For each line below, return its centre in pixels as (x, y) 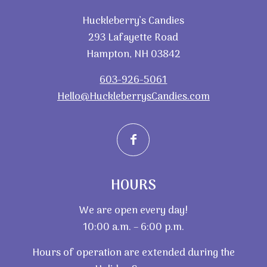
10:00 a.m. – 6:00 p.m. (133, 228)
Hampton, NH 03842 (133, 55)
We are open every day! (133, 211)
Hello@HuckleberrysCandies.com (133, 97)
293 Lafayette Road (133, 38)
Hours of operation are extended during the (133, 254)
